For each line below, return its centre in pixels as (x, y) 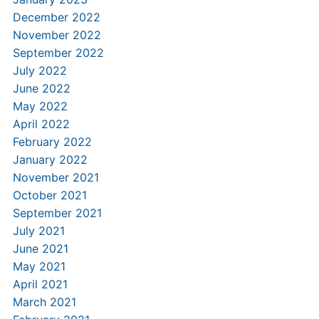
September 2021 (57, 213)
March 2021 (44, 302)
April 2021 (40, 284)
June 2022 (41, 88)
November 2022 (57, 35)
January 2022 (50, 159)
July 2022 (40, 70)
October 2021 (49, 195)
